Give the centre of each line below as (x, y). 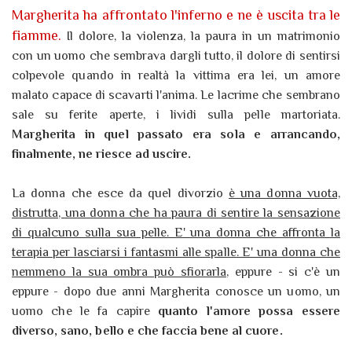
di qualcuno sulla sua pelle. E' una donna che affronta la (176, 233)
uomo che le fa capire (85, 312)
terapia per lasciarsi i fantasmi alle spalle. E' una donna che (176, 253)
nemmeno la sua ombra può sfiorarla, (121, 272)
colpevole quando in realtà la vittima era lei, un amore (176, 76)
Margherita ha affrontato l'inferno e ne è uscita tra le (176, 15)
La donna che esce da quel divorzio (121, 194)
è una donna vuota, (284, 194)
